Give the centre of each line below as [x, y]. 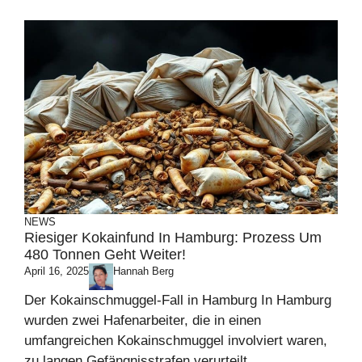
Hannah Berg [143, 271]
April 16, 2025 [57, 271]
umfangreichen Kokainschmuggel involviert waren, [176, 340]
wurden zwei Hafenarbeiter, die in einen [143, 320]
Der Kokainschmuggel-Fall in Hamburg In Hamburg [178, 300]
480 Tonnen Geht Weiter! [105, 255]
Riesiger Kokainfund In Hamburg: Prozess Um [173, 238]
